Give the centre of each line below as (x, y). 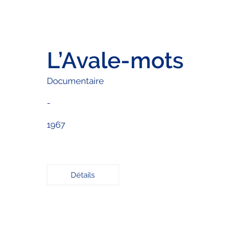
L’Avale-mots (115, 60)
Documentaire (75, 81)
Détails (83, 175)
